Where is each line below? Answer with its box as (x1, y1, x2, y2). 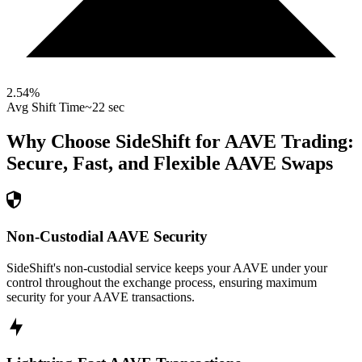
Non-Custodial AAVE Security (6, 227, 208, 245)
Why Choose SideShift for (6, 131, 225, 153)
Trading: (276, 131, 354, 153)
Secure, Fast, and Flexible (6, 153, 221, 175)
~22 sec (85, 100, 124, 115)
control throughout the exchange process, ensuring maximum (6, 275, 317, 289)
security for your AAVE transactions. (6, 289, 195, 304)
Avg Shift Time (6, 100, 85, 115)
